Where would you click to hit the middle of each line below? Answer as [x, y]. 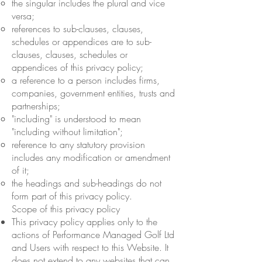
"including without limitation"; [67, 131]
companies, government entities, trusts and [93, 93]
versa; [23, 15]
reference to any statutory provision [78, 144]
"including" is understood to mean [76, 118]
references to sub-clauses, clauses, [77, 28]
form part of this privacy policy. [72, 196]
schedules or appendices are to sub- [82, 41]
